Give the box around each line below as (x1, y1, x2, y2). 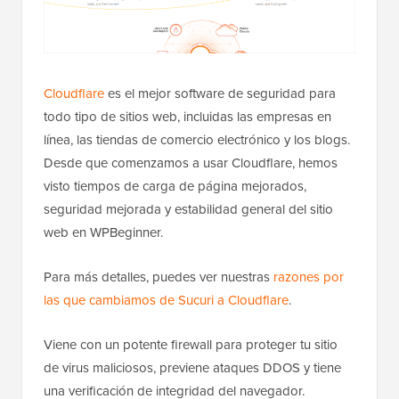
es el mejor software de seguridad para (104, 84, 336, 104)
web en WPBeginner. (44, 223, 163, 243)
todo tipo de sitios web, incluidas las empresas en (44, 107, 331, 127)
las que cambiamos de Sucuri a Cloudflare (44, 290, 289, 311)
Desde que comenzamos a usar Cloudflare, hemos (44, 153, 338, 174)
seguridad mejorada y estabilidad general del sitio (44, 199, 333, 220)
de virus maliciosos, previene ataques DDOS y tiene (44, 358, 341, 379)
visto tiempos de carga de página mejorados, (44, 176, 306, 197)
